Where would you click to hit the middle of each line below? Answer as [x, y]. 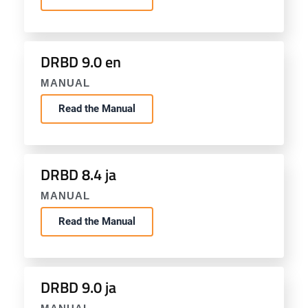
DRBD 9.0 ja [78, 287]
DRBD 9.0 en [81, 62]
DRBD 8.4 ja [78, 175]
